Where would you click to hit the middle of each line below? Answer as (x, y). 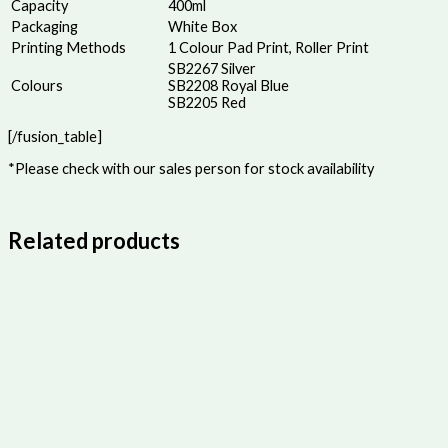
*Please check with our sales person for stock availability (191, 169)
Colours (37, 85)
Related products (94, 240)
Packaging (44, 26)
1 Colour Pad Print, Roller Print (268, 47)
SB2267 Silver (212, 68)
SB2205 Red (207, 102)
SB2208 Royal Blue (228, 85)
